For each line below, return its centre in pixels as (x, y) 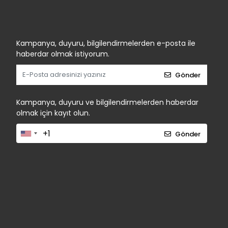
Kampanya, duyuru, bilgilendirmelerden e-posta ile (106, 43)
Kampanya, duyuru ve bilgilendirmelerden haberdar (107, 102)
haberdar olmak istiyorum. (63, 54)
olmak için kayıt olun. (53, 113)
